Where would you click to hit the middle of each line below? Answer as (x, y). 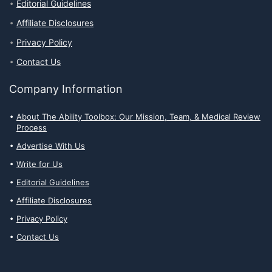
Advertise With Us (51, 145)
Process (32, 127)
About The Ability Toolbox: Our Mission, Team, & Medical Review (138, 116)
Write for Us (39, 164)
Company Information (66, 89)
